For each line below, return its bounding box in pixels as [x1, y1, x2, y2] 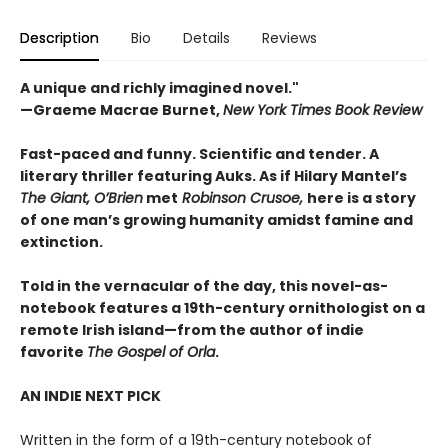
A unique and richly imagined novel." [20, 77, 299, 98]
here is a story [307, 187, 416, 208]
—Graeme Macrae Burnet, [20, 99, 223, 120]
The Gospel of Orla [87, 341, 215, 362]
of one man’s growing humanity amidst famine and [20, 209, 413, 230]
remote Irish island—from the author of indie [20, 319, 364, 340]
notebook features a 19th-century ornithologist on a [20, 297, 425, 318]
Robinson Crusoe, [178, 187, 307, 208]
